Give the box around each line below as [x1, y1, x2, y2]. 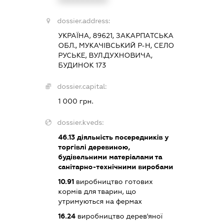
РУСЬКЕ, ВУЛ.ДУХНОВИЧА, [58, 51, 152, 60]
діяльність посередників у [74, 133, 169, 142]
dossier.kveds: [57, 118, 104, 127]
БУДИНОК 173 [58, 61, 106, 70]
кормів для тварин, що [58, 187, 136, 196]
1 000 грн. [58, 97, 93, 106]
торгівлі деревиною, [58, 143, 130, 151]
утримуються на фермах [58, 197, 142, 206]
